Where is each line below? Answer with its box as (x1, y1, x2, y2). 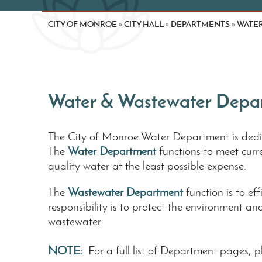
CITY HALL (124, 19, 164, 29)
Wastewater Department (68, 184, 183, 199)
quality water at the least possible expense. (48, 158, 246, 173)
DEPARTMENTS (171, 19, 230, 29)
